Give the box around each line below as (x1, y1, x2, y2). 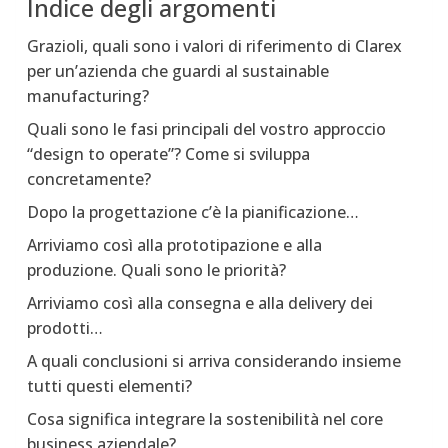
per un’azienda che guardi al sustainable (26, 60, 329, 83)
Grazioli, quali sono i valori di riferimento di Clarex (26, 35, 402, 58)
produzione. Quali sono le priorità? (26, 259, 286, 282)
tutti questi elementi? (26, 375, 192, 398)
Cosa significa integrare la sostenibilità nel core (26, 408, 383, 431)
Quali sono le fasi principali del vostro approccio (26, 118, 386, 141)
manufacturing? (26, 85, 149, 108)
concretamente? (26, 168, 151, 191)
